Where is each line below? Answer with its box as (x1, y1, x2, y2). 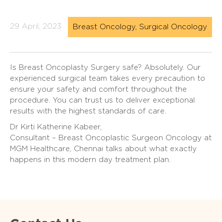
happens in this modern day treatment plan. (10, 156, 170, 164)
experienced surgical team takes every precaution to (10, 74, 205, 82)
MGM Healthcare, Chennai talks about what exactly (10, 145, 197, 153)
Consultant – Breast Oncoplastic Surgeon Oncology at (10, 134, 212, 142)
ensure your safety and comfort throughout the (10, 85, 187, 93)
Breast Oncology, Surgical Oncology (73, 23, 207, 31)
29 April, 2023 (10, 23, 61, 31)
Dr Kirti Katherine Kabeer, (10, 123, 102, 131)
